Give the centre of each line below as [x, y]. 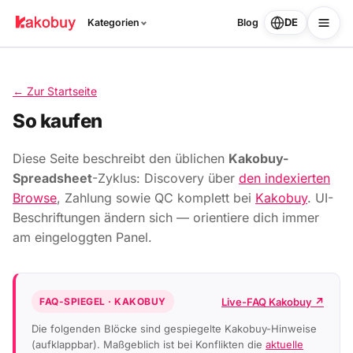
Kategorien [113, 23]
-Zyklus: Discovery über [165, 178]
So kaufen [58, 121]
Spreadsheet [52, 178]
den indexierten [284, 178]
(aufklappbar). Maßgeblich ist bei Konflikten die [149, 345]
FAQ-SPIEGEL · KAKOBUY [103, 302]
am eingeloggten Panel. [82, 237]
